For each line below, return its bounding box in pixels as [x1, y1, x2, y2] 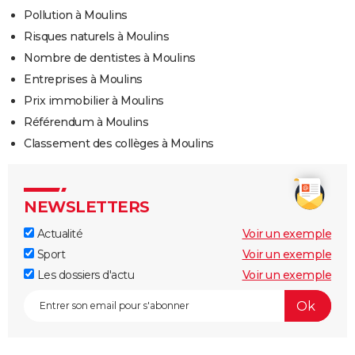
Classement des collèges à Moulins [24, 136, 214, 151]
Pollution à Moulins [24, 8, 128, 23]
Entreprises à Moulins [24, 72, 143, 87]
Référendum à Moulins [24, 115, 148, 130]
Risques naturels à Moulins [24, 29, 169, 44]
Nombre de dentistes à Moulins [24, 51, 196, 66]
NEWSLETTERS [24, 197, 150, 217]
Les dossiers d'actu [34, 268, 134, 283]
